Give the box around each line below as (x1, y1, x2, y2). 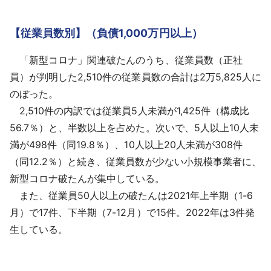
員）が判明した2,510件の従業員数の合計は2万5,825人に (10, 71, 261, 83)
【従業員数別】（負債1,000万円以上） (10, 27, 203, 40)
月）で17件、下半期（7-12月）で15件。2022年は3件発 (10, 206, 255, 219)
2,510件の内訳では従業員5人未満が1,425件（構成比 (10, 105, 249, 117)
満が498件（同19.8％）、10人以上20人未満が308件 (10, 139, 243, 151)
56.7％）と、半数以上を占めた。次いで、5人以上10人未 (10, 122, 259, 134)
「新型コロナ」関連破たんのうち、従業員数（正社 (10, 54, 243, 67)
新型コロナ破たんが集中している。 (10, 172, 165, 185)
